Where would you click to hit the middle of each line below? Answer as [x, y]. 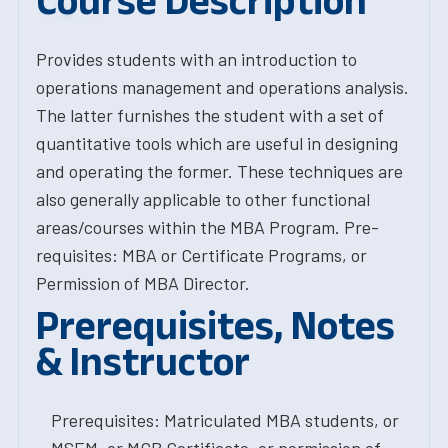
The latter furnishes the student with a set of [210, 115]
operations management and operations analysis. [222, 87]
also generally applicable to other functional [203, 199]
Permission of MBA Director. [143, 283]
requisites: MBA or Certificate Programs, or [201, 255]
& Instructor [143, 361]
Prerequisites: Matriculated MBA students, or [225, 420]
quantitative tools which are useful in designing [217, 143]
